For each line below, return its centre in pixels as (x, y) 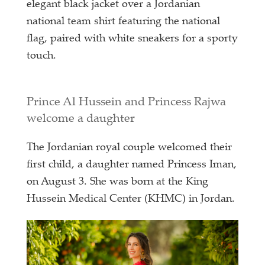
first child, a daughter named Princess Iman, (132, 165)
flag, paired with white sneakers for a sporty (132, 39)
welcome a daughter (81, 119)
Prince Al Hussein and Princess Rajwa (127, 102)
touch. (42, 56)
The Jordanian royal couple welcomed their (130, 148)
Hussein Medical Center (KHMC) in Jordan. (131, 199)
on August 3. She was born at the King (118, 182)
